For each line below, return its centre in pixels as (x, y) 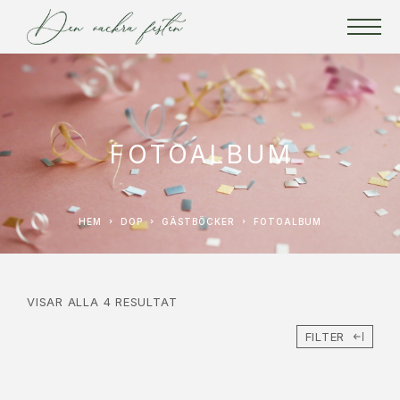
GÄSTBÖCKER (202, 221)
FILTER (325, 337)
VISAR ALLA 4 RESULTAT (102, 302)
